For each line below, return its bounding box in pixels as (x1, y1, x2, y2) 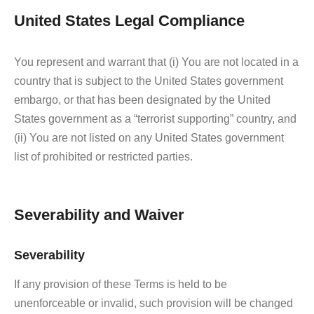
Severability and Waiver (14, 205, 184, 224)
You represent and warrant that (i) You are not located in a (14, 55, 299, 68)
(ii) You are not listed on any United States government (14, 131, 284, 144)
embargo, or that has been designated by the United (14, 93, 271, 106)
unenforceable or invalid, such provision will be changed (14, 296, 293, 309)
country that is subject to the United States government (14, 74, 283, 87)
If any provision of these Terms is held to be (14, 278, 227, 290)
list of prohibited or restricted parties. (14, 150, 193, 163)
